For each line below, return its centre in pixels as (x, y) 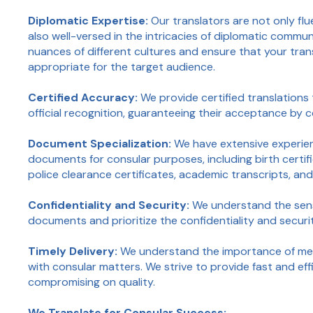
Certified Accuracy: (83, 98)
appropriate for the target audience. (123, 67)
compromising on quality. (93, 282)
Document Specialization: (101, 144)
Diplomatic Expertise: (90, 21)
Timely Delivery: (74, 252)
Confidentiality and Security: (109, 205)
